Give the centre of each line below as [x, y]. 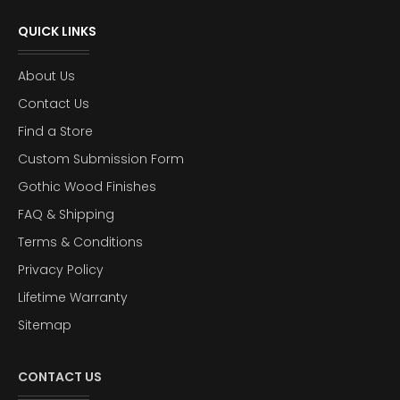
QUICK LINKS [57, 31]
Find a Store [55, 131]
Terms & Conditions [80, 242]
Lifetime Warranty [73, 297]
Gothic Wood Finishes [87, 186]
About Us [46, 75]
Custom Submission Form [101, 158]
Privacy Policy [61, 269]
